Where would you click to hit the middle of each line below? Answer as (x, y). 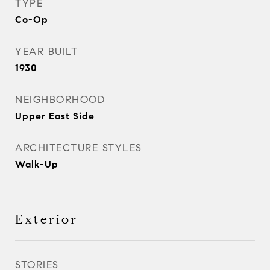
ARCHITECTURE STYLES (79, 148)
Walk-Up (37, 164)
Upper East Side (55, 116)
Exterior (46, 219)
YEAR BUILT (46, 52)
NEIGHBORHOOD (60, 100)
